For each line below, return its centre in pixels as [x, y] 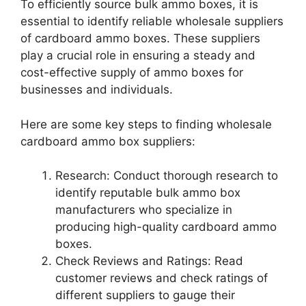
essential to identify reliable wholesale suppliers [152, 22]
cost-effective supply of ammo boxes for [132, 73]
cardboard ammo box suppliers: [108, 141]
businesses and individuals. [97, 90]
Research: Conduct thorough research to [167, 176]
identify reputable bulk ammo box [148, 193]
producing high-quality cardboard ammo [166, 227]
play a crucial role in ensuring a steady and [138, 56]
